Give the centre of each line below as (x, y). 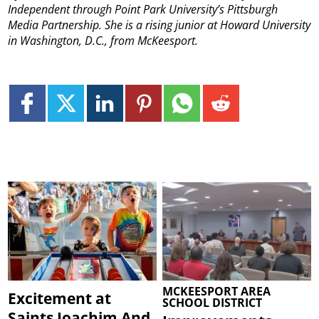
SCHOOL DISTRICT (213, 302)
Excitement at (60, 298)
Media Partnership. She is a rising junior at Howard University (159, 25)
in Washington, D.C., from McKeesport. (103, 40)
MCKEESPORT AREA (217, 291)
